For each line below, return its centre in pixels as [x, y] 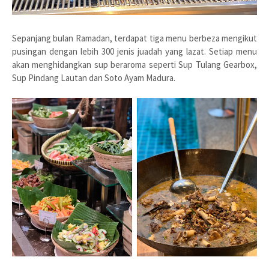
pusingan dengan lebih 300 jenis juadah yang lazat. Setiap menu [134, 51]
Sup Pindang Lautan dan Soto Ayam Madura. [94, 77]
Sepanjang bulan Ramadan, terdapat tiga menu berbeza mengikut [134, 38]
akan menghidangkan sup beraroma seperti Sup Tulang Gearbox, [134, 64]
